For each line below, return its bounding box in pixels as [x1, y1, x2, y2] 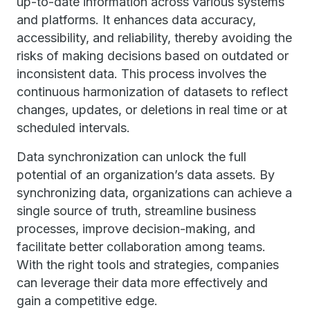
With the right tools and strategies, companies [17, 257, 279, 272]
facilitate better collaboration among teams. [17, 239, 266, 254]
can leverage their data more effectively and [17, 275, 268, 290]
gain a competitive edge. [17, 293, 158, 308]
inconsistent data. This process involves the [17, 66, 266, 81]
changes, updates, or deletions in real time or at [17, 102, 287, 117]
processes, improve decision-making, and [17, 221, 255, 236]
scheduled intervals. [17, 120, 130, 135]
